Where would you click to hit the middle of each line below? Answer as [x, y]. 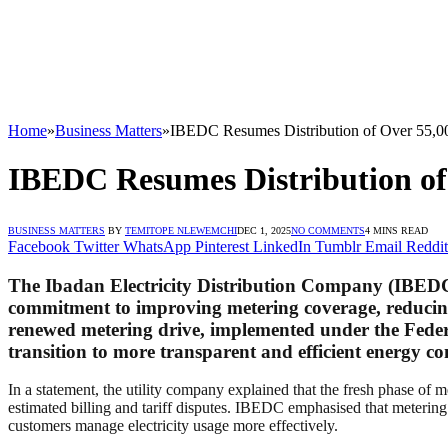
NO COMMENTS [328, 230]
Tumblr [338, 246]
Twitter [96, 246]
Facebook [39, 246]
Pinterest [222, 246]
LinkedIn [282, 246]
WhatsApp [157, 246]
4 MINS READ [396, 230]
